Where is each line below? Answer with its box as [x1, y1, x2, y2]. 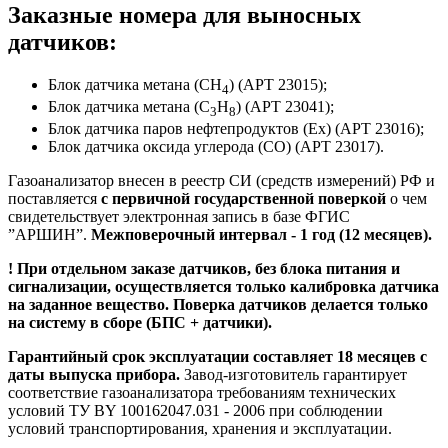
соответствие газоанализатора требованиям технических [8, 383, 396, 401]
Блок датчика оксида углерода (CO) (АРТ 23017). [48, 137, 384, 155]
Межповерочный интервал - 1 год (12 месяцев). [91, 225, 432, 243]
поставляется [8, 189, 101, 207]
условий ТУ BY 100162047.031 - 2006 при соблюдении [8, 401, 383, 419]
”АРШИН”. [8, 225, 91, 243]
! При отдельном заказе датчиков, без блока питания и [8, 259, 400, 277]
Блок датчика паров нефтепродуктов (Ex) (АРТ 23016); [48, 119, 424, 137]
